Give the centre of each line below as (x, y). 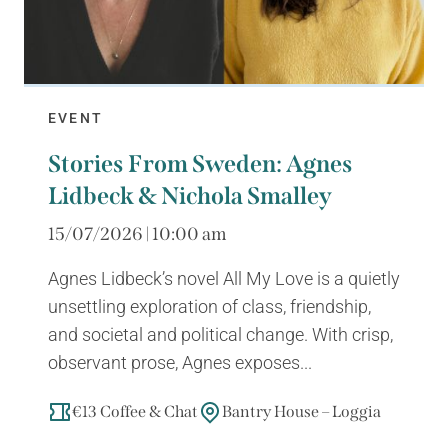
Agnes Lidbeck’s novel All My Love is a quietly (224, 277)
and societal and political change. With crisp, (220, 333)
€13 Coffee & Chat (135, 411)
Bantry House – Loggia (301, 411)
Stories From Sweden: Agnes (200, 163)
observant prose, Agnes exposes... (180, 361)
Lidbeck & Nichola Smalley (190, 195)
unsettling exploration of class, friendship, (209, 305)
